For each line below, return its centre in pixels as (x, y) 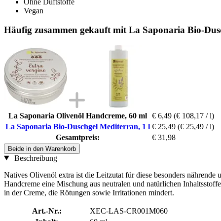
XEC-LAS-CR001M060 (129, 211)
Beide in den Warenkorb (42, 148)
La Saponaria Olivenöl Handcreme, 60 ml (78, 115)
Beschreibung (35, 158)
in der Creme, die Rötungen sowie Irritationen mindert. (89, 192)
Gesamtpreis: (78, 137)
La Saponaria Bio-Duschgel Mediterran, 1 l (78, 126)
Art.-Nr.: (47, 211)
